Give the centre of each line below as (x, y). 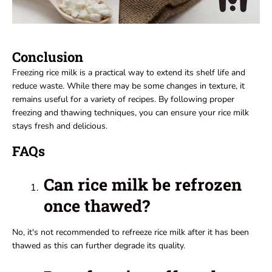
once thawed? (97, 206)
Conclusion (48, 57)
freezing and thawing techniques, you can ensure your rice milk (131, 113)
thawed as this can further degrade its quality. (99, 246)
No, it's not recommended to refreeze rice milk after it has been (131, 233)
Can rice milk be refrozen (143, 185)
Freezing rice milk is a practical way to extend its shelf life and (129, 73)
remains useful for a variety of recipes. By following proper (123, 100)
